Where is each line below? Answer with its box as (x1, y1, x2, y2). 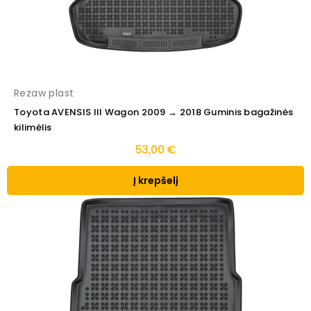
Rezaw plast (14, 86, 74, 101)
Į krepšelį (133, 174, 178, 188)
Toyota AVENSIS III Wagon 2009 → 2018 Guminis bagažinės (14, 106, 294, 119)
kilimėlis (14, 121, 52, 135)
